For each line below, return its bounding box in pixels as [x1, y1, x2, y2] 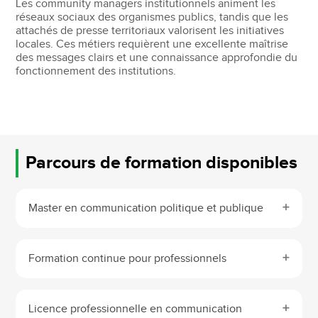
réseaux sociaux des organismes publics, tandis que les [16, 10, 289, 24]
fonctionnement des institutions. [16, 64, 177, 78]
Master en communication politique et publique [28, 201, 264, 215]
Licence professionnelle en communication [28, 302, 243, 316]
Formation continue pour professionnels [28, 251, 227, 265]
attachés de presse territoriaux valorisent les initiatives [16, 23, 285, 38]
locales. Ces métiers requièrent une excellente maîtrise [16, 37, 289, 51]
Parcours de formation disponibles [26, 152, 298, 175]
